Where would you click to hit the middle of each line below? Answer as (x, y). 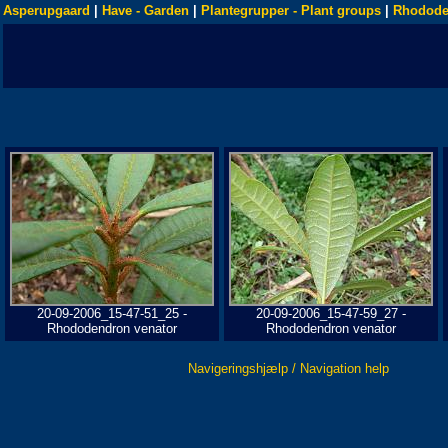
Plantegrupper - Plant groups (291, 10)
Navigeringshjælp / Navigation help (288, 368)
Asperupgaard (46, 10)
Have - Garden (145, 10)
